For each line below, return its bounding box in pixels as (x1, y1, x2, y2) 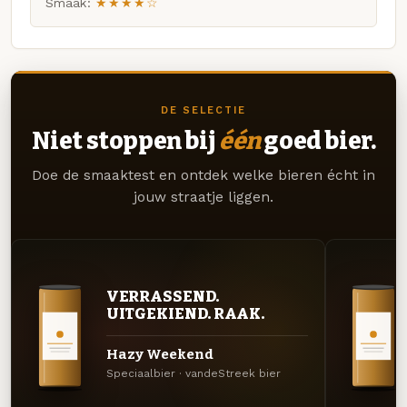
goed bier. (260, 126, 376, 156)
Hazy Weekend (105, 345, 213, 362)
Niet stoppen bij (31, 126, 219, 156)
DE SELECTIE (160, 104, 247, 117)
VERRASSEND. (105, 287, 219, 306)
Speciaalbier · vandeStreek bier (105, 367, 281, 381)
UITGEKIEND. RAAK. (105, 304, 265, 323)
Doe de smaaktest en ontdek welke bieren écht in (32, 167, 375, 184)
